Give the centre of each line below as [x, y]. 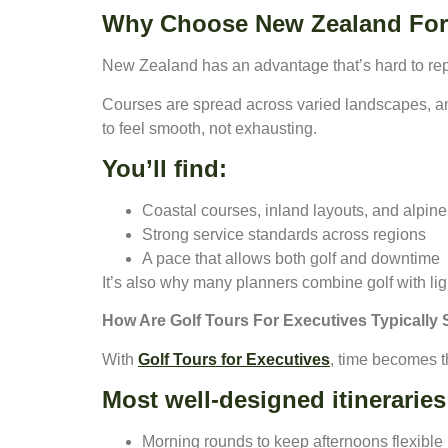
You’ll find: [164, 169]
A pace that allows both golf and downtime [291, 259]
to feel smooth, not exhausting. [209, 128]
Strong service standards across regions [284, 235]
